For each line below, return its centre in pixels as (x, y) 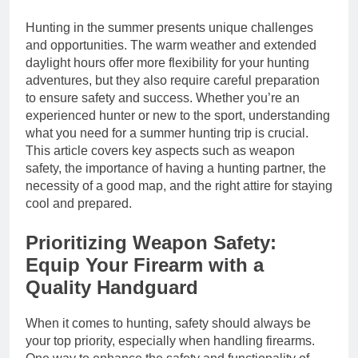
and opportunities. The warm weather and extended (171, 46)
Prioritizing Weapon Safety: (151, 243)
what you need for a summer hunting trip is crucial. (167, 133)
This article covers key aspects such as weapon (160, 151)
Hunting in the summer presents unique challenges (169, 28)
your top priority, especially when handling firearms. (170, 341)
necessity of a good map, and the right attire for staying (179, 186)
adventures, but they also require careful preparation (173, 81)
